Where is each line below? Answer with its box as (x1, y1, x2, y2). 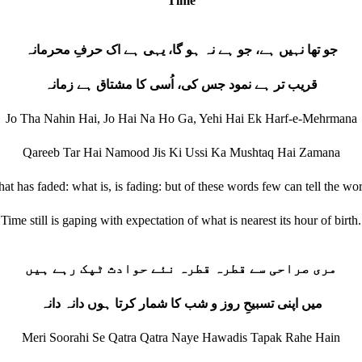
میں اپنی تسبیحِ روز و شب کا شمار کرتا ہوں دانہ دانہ (40, 297, 322, 310)
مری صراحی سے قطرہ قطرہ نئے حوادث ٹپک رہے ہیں (25, 262, 337, 276)
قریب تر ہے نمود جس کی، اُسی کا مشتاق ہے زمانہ (44, 78, 318, 91)
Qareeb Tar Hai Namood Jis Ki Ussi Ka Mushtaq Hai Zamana (22, 145, 340, 159)
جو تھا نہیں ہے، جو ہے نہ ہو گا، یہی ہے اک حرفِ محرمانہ (24, 43, 338, 57)
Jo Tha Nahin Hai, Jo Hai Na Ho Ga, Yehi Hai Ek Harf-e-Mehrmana (5, 112, 357, 125)
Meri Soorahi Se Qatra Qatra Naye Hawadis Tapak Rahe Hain (22, 330, 340, 344)
